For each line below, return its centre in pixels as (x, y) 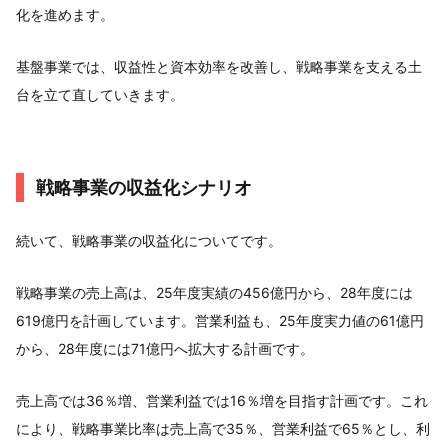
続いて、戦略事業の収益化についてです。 (149, 240)
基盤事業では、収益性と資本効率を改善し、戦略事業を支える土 (219, 66)
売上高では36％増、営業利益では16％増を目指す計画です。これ (222, 400)
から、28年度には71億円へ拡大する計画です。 (165, 348)
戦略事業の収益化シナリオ (144, 187)
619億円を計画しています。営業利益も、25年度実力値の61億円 (220, 320)
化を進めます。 (65, 14)
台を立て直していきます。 (100, 94)
